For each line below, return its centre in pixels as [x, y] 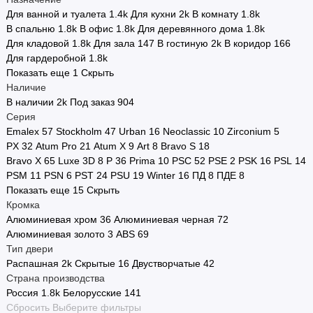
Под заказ [92, 102]
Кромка [23, 205]
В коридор [248, 44]
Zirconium [249, 132]
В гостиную [183, 44]
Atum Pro [56, 146]
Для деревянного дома [190, 29]
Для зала [114, 44]
